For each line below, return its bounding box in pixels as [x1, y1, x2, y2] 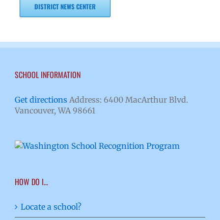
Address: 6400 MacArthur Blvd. [67, 95, 188, 105]
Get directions [15, 95, 67, 105]
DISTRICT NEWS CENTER [34, 1, 96, 12]
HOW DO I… [15, 176, 48, 188]
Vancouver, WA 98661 [15, 106, 95, 116]
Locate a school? [21, 202, 82, 212]
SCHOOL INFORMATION [15, 69, 81, 81]
